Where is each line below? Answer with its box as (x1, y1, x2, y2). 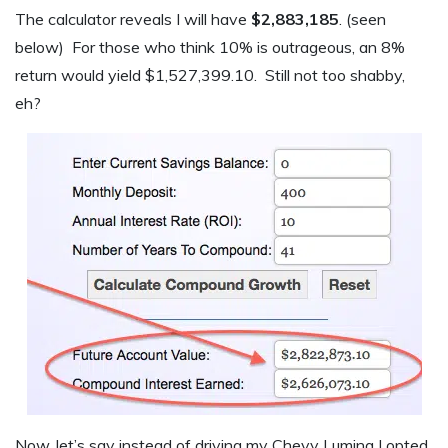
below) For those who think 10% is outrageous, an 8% (15, 37, 405, 58)
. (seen (339, 9, 386, 30)
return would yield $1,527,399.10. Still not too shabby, (15, 65, 405, 86)
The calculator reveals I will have (15, 9, 251, 30)
